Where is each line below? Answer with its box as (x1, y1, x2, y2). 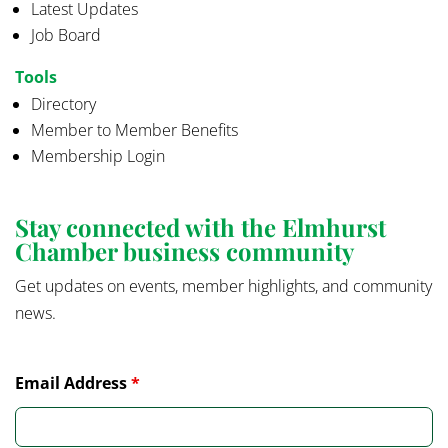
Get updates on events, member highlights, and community (15, 275, 432, 298)
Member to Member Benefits (31, 119, 238, 142)
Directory (31, 93, 96, 116)
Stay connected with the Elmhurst (15, 211, 386, 244)
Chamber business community (15, 235, 354, 268)
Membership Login (31, 145, 165, 168)
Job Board (31, 24, 101, 47)
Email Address (15, 372, 131, 395)
